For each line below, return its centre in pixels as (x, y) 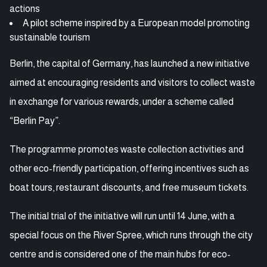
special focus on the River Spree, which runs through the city (131, 235)
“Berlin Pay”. (35, 120)
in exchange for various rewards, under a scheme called (122, 101)
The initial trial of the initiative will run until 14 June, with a (122, 216)
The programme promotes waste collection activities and (127, 149)
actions (25, 8)
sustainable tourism (50, 37)
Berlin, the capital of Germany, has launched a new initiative (130, 63)
